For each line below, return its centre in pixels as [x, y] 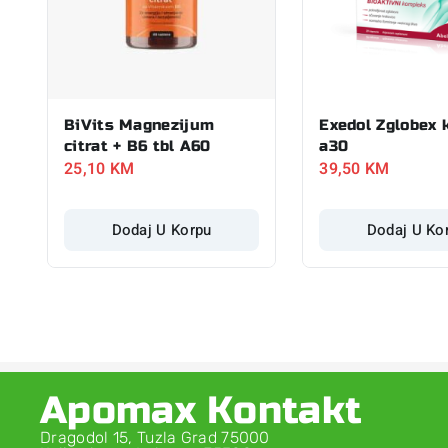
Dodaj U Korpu [161, 229]
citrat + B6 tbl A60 [137, 145]
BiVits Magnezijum [139, 124]
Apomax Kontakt [201, 410]
